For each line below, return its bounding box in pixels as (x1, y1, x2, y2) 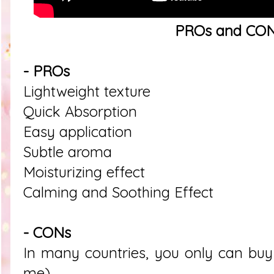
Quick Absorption (23, 102, 137, 120)
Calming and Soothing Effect (23, 183, 213, 201)
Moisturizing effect (23, 163, 145, 181)
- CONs (23, 223, 71, 242)
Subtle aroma (23, 143, 112, 161)
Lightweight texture (23, 82, 150, 100)
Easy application (23, 122, 132, 141)
